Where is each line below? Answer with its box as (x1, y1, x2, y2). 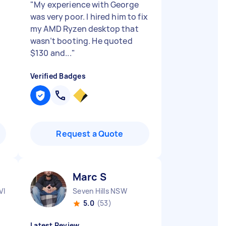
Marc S (73, 170, 106, 184)
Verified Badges (30, 71, 86, 81)
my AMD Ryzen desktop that (30, 23, 139, 34)
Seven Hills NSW (73, 186, 127, 196)
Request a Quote (56, 128, 124, 139)
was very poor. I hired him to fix (30, 11, 148, 22)
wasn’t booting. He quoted (30, 35, 133, 46)
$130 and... (30, 47, 72, 59)
